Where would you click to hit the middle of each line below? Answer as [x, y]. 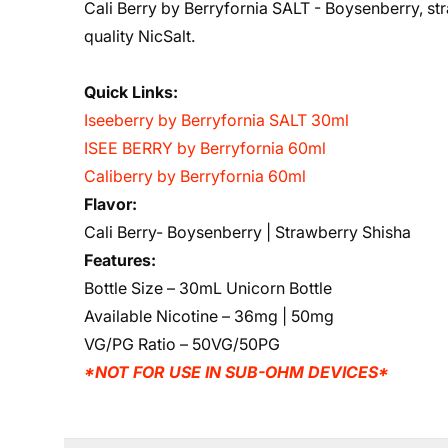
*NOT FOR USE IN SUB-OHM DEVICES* [236, 372]
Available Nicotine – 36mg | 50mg [209, 316]
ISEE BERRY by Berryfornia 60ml [205, 148]
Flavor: [110, 204]
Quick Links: [133, 92]
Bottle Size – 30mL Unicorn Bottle [208, 288]
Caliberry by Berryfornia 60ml [195, 176]
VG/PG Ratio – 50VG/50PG [182, 344]
